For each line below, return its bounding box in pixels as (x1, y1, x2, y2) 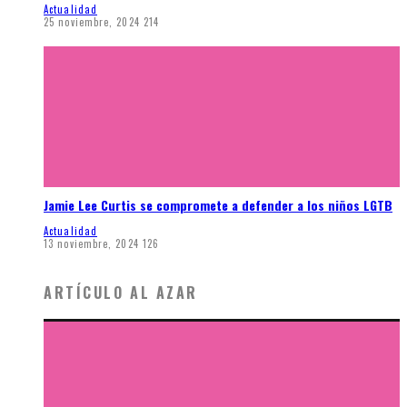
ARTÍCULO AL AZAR (44, 282, 198, 304)
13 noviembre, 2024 (44, 235, 139, 251)
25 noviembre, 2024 (44, 14, 140, 29)
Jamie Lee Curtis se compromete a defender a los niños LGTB (44, 195, 392, 215)
